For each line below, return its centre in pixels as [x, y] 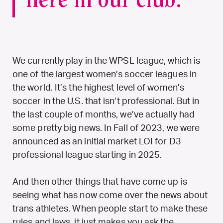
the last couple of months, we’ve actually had [104, 115]
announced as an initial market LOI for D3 [97, 142]
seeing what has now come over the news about [110, 195]
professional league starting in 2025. [89, 155]
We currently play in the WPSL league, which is [107, 61]
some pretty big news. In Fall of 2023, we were [106, 128]
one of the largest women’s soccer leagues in [105, 74]
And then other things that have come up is [100, 182]
